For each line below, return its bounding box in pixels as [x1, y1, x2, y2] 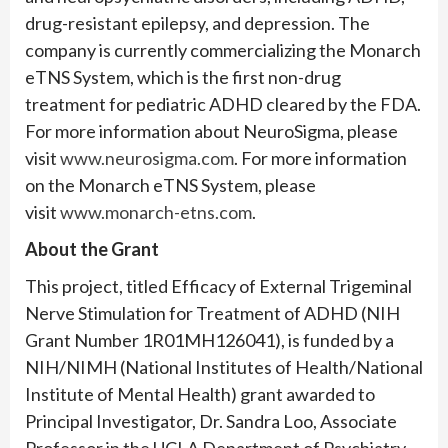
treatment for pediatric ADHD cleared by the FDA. [25, 93, 421, 116]
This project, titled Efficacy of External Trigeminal [25, 275, 412, 298]
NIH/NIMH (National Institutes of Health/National [25, 356, 423, 379]
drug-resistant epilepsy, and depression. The [25, 12, 370, 35]
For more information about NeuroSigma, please [25, 120, 398, 143]
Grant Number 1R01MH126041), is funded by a [25, 329, 394, 352]
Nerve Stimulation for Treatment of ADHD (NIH [25, 302, 400, 325]
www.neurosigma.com [60, 147, 234, 170]
